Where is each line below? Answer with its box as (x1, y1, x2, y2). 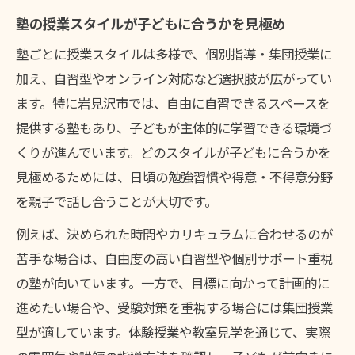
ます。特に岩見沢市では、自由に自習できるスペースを (16, 94, 330, 113)
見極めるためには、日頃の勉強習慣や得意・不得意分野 (16, 167, 333, 187)
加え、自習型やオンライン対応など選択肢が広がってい (16, 69, 332, 89)
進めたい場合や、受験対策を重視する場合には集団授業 (16, 298, 333, 318)
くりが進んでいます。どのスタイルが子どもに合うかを (16, 143, 330, 162)
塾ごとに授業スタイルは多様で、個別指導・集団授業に (16, 44, 332, 64)
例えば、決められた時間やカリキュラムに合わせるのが (16, 224, 333, 244)
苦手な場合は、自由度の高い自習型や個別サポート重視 (16, 249, 333, 269)
